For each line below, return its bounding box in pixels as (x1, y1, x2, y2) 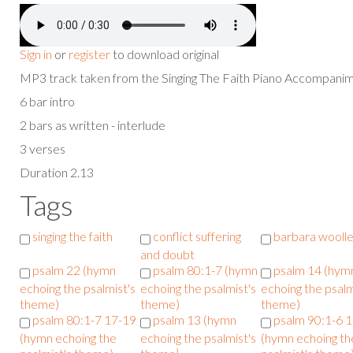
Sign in (20, 46, 52, 61)
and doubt (140, 247, 195, 262)
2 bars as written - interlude (20, 117, 165, 132)
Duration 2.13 (20, 164, 94, 180)
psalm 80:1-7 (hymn (153, 262, 258, 278)
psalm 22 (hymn (32, 262, 116, 278)
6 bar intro (20, 93, 75, 109)
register (69, 46, 110, 61)
